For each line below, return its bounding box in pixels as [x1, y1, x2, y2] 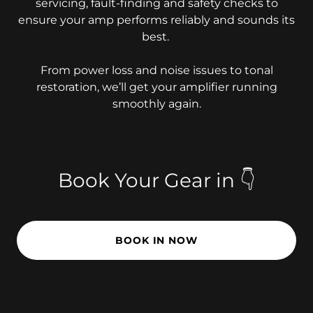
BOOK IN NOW [115, 234, 198, 247]
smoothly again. [112, 97, 201, 110]
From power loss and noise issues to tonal [40, 64, 273, 77]
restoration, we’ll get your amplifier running [36, 80, 277, 94]
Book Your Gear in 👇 [58, 168, 255, 192]
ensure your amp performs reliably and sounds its [18, 13, 295, 27]
